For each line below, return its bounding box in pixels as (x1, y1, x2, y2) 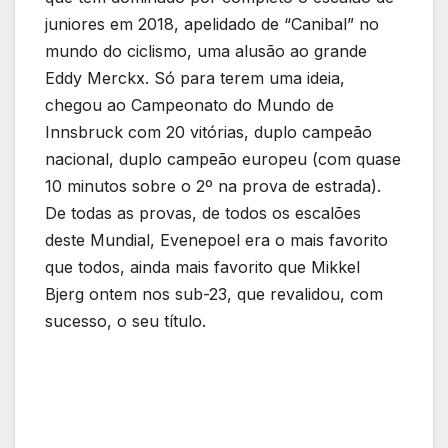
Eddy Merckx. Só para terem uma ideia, (45, 68, 345, 89)
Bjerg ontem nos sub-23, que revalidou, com (45, 284, 383, 305)
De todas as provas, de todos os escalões (45, 203, 361, 224)
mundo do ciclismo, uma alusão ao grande (45, 41, 367, 62)
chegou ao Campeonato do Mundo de (45, 95, 334, 116)
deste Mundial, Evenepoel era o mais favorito (45, 230, 388, 251)
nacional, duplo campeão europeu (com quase (45, 149, 401, 170)
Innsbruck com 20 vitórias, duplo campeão (45, 122, 372, 143)
